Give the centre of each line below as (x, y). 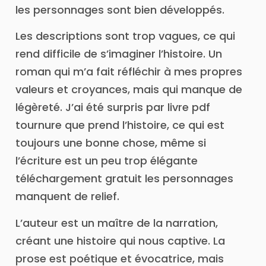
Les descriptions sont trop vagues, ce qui (125, 36)
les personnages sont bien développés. (120, 10)
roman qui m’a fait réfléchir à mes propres (129, 72)
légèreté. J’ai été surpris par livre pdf (113, 107)
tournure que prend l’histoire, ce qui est (120, 125)
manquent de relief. (67, 197)
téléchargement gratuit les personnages (124, 179)
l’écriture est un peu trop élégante (107, 161)
